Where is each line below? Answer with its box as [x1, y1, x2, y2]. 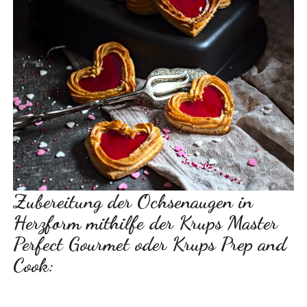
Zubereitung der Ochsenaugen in [13, 188, 254, 213]
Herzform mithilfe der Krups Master [13, 210, 278, 234]
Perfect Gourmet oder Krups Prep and [13, 231, 287, 256]
